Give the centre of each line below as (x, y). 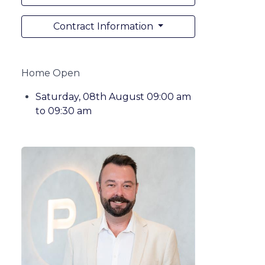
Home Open (51, 73)
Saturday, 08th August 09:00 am (113, 96)
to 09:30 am (64, 111)
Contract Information (104, 26)
